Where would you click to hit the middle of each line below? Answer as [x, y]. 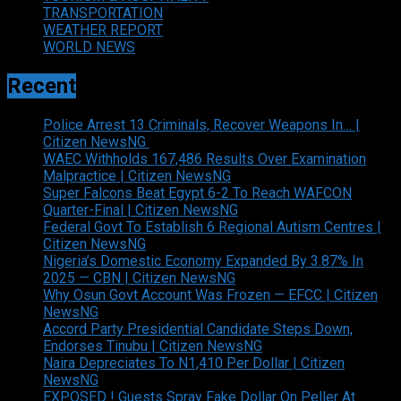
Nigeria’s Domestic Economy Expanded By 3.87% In [203, 261]
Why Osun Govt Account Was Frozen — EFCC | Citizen [210, 295]
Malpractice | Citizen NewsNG [137, 176]
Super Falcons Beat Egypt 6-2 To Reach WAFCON [197, 193]
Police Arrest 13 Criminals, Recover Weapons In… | [201, 125]
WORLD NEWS [89, 47]
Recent [42, 86]
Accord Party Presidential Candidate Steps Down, [198, 329]
